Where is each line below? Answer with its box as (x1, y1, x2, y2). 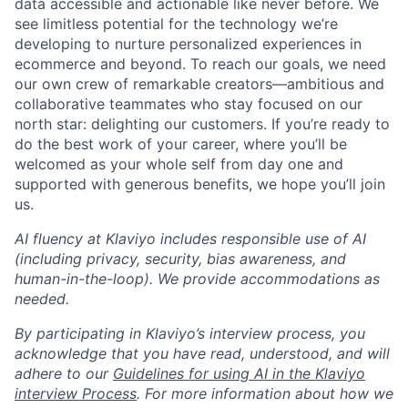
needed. (15, 290, 69, 308)
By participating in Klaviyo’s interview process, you (15, 324, 365, 342)
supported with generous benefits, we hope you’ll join (15, 175, 385, 193)
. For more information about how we (137, 384, 393, 403)
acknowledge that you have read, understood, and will (15, 344, 390, 362)
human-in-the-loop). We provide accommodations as (15, 270, 380, 288)
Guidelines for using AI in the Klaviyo (113, 364, 365, 382)
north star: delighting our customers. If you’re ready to (15, 115, 390, 133)
